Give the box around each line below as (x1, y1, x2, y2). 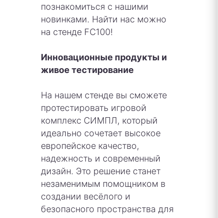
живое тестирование (41, 64, 134, 75)
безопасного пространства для (41, 203, 174, 214)
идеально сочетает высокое (41, 127, 161, 138)
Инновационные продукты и (41, 52, 167, 62)
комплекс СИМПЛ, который (41, 115, 158, 126)
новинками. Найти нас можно (41, 14, 166, 24)
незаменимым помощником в (41, 178, 165, 189)
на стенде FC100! (41, 26, 113, 37)
